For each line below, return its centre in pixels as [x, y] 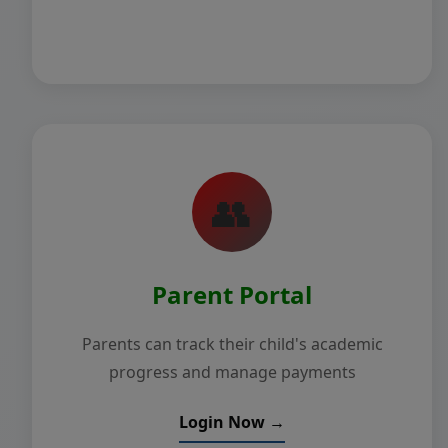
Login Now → [232, 422]
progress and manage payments [232, 372]
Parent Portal [232, 294]
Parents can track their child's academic [232, 344]
